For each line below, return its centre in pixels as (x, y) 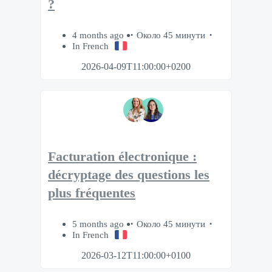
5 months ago (99, 224)
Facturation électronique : (122, 157)
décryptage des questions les (129, 175)
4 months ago (99, 35)
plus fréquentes (92, 193)
